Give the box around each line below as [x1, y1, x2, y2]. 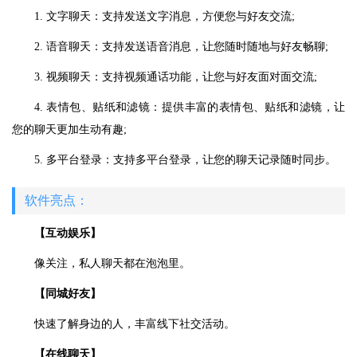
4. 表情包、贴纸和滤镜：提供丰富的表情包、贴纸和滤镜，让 [34, 101, 345, 113]
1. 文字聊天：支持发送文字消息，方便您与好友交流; [34, 10, 295, 22]
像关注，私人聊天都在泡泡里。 [34, 257, 190, 269]
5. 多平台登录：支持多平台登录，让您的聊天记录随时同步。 [34, 154, 336, 166]
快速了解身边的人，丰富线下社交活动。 [34, 318, 235, 330]
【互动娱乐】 [34, 227, 101, 239]
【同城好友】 [34, 288, 101, 300]
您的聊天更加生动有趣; [12, 124, 127, 135]
